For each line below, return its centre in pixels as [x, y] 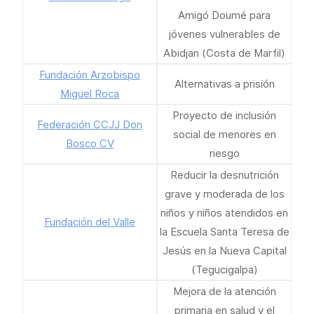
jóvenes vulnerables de [224, 34]
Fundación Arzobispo [90, 75]
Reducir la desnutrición [224, 175]
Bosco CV [90, 143]
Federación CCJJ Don [90, 124]
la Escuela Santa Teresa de [224, 232]
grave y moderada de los [224, 194]
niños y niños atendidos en [224, 213]
